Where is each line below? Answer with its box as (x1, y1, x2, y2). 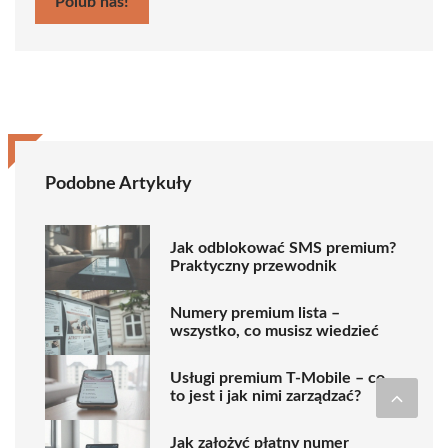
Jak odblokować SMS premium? (170, 240, 396, 257)
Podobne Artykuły (45, 174, 192, 193)
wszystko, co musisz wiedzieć (170, 323, 379, 340)
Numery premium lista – (170, 305, 340, 322)
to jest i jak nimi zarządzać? (170, 388, 361, 405)
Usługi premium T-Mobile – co (170, 370, 385, 387)
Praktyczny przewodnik (170, 258, 337, 275)
